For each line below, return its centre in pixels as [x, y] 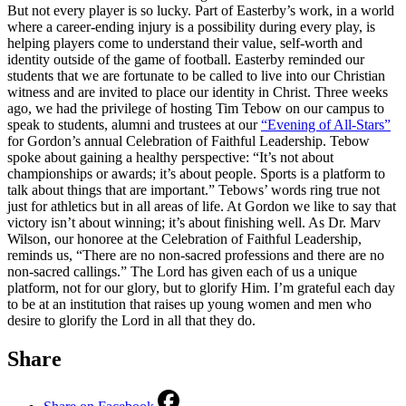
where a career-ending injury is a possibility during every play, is [191, 26]
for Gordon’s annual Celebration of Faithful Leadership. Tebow [188, 140]
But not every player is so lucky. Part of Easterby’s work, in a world [201, 10]
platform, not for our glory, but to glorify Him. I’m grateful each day [201, 287]
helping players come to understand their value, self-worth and [185, 43]
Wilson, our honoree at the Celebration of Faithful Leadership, [184, 238]
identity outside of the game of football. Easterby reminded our [186, 59]
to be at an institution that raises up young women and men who [189, 304]
